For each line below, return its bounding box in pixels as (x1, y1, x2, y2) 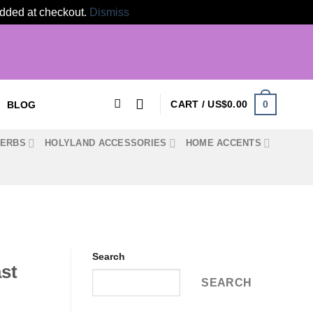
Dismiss (89, 6, 129, 18)
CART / (170, 99, 208, 110)
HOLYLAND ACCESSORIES (45, 138, 167, 148)
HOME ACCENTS (185, 138, 261, 148)
